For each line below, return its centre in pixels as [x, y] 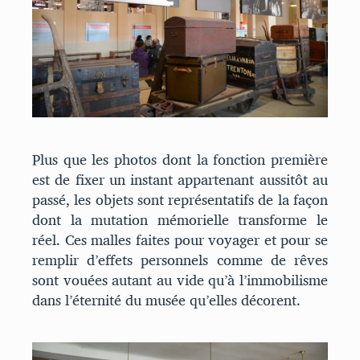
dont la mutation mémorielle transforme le [180, 220]
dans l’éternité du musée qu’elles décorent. [166, 301]
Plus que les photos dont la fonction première [180, 160]
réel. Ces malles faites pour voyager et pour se [180, 240]
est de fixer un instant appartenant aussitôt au [180, 180]
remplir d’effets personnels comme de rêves [180, 260]
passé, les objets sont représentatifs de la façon [180, 200]
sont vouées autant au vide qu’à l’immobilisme [180, 280]
